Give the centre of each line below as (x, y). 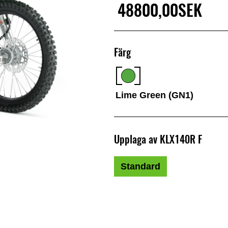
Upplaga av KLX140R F (158, 139)
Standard (140, 166)
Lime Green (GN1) (155, 95)
